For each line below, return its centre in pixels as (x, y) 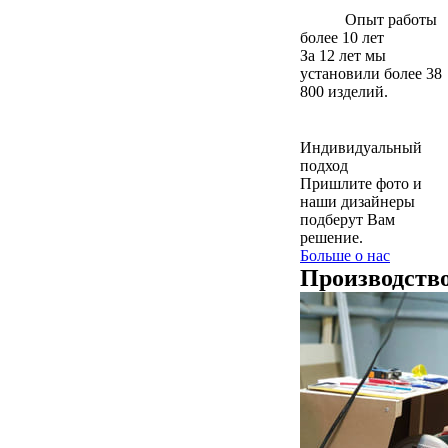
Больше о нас (345, 255)
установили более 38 (371, 73)
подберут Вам (347, 219)
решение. (331, 237)
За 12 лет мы (343, 55)
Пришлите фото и (361, 183)
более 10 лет (342, 37)
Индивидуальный (361, 147)
